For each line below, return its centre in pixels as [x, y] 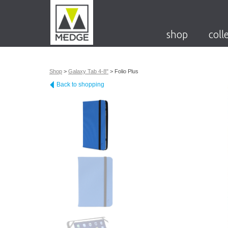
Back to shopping [80, 84]
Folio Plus [126, 71]
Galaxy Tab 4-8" [88, 71]
